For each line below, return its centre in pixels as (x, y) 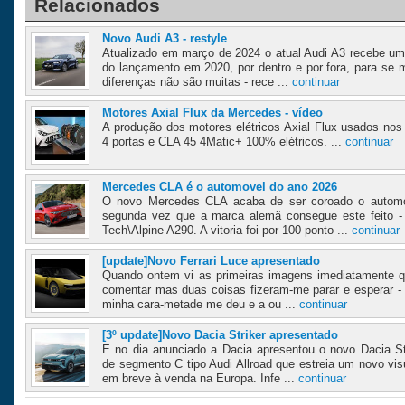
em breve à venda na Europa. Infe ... (200, 379)
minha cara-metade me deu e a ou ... (201, 305)
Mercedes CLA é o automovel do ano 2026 (220, 187)
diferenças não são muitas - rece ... (197, 82)
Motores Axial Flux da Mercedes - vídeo (212, 113)
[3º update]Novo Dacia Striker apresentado (220, 335)
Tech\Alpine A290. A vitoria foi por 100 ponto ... (227, 231)
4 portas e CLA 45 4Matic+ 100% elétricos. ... (224, 142)
